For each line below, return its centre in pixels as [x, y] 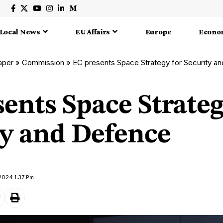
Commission [43, 62]
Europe [158, 32]
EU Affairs [93, 32]
